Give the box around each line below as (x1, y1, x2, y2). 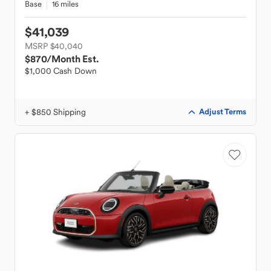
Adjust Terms (199, 106, 246, 117)
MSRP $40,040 (25, 41, 83, 51)
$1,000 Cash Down (25, 65, 97, 76)
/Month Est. (47, 53, 99, 65)
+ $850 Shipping (25, 106, 86, 117)
